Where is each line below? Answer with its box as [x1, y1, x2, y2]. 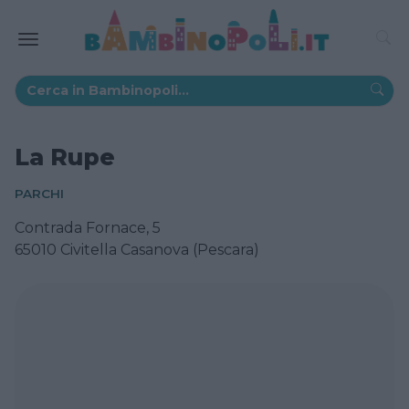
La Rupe [15, 142, 115, 171]
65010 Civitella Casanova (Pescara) [15, 240, 259, 258]
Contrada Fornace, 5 [15, 218, 161, 236]
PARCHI [15, 185, 64, 201]
